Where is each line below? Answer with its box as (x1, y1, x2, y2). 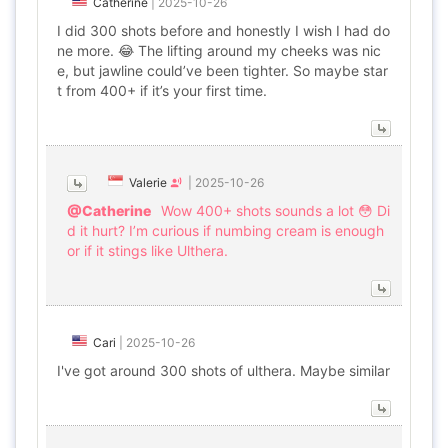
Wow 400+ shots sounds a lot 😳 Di (161, 202, 390, 219)
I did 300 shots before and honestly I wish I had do (57, 22, 390, 39)
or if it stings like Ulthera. (67, 242, 228, 259)
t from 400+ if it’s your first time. (57, 82, 267, 99)
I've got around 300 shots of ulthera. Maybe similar (57, 362, 390, 379)
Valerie (129, 175, 167, 190)
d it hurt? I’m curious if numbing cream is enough (67, 222, 384, 239)
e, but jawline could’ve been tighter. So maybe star (57, 62, 388, 79)
